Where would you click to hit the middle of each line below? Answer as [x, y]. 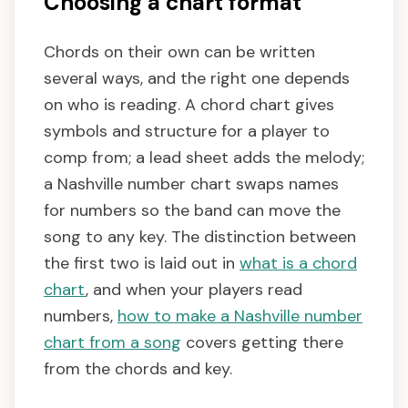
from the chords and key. [138, 369]
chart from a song [112, 343]
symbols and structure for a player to [187, 132]
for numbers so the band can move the [192, 211]
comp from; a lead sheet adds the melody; [204, 158]
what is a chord [298, 264]
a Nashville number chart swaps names [191, 184]
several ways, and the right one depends [197, 79]
